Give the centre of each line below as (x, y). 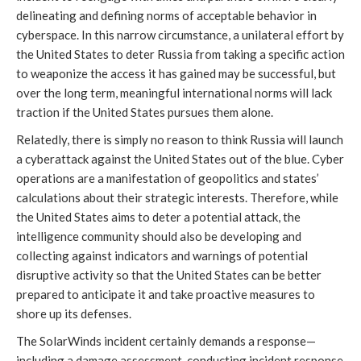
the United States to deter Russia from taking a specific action (180, 54)
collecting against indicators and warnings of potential (162, 256)
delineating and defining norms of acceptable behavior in (166, 16)
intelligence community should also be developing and (159, 237)
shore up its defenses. (75, 314)
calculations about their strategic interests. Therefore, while (177, 198)
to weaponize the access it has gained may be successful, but (176, 74)
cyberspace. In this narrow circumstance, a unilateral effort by (180, 35)
